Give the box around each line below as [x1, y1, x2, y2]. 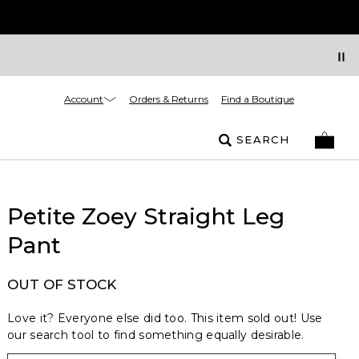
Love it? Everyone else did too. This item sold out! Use [7, 311, 323, 325]
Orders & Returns [129, 93, 208, 105]
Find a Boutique [221, 93, 294, 105]
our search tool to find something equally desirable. [7, 328, 305, 342]
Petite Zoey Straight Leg [7, 203, 284, 230]
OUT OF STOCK [7, 276, 116, 292]
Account [64, 92, 103, 105]
